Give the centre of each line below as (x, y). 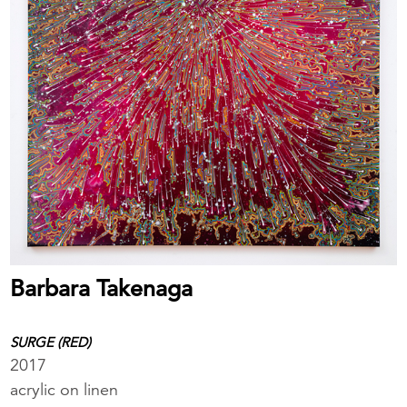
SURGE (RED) (51, 342)
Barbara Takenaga (102, 289)
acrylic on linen (65, 390)
